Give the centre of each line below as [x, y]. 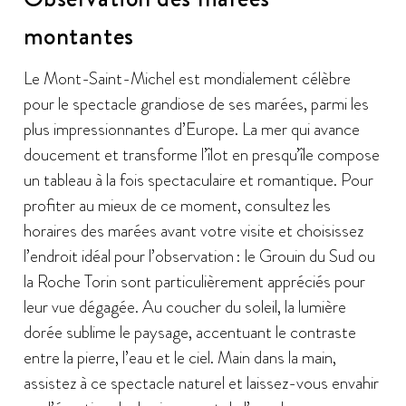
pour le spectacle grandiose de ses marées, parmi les [196, 103]
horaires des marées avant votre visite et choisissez [193, 230]
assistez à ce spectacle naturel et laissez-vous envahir [201, 382]
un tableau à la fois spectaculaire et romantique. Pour [198, 179]
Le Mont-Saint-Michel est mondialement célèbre [187, 78]
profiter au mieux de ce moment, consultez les [177, 205]
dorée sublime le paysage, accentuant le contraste [189, 332]
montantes [78, 37]
